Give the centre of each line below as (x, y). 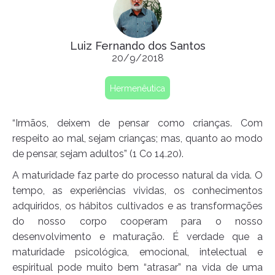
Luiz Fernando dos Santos (137, 46)
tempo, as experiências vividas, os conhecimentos (137, 191)
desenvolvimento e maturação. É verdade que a (137, 237)
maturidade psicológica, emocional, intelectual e (137, 252)
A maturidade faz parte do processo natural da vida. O (137, 176)
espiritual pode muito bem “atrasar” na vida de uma (137, 268)
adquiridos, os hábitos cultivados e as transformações (137, 206)
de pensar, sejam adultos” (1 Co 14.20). (98, 154)
